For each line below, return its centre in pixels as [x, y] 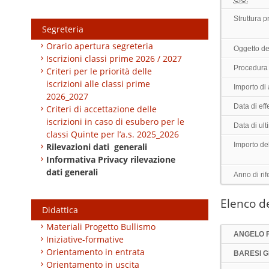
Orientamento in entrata [96, 252]
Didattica [60, 210]
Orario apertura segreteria [100, 46]
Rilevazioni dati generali [98, 147]
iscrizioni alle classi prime [98, 84]
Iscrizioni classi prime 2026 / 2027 [114, 59]
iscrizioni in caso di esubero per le [116, 122]
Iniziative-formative [85, 240]
